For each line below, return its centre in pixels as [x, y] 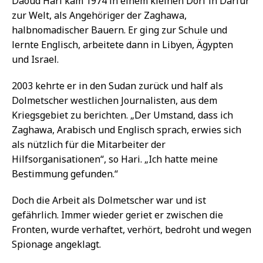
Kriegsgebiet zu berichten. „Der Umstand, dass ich [122, 115]
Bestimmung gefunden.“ [65, 173]
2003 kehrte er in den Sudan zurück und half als [117, 85]
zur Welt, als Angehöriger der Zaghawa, [99, 15]
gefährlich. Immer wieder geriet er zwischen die [117, 215]
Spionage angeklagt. [56, 244]
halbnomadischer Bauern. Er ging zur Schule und [119, 30]
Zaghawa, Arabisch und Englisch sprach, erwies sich [127, 129]
